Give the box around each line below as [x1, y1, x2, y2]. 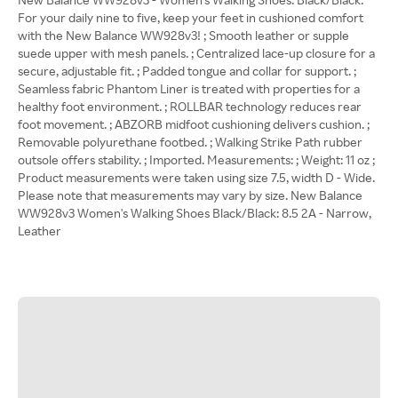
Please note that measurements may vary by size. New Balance [18, 187, 362, 203]
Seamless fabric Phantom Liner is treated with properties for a [18, 81, 360, 96]
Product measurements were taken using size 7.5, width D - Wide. [18, 170, 375, 185]
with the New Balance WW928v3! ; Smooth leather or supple [18, 28, 349, 43]
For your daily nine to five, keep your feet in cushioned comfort [18, 10, 363, 25]
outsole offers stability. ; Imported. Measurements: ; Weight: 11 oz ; [18, 152, 375, 167]
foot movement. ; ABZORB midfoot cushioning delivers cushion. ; [18, 116, 370, 131]
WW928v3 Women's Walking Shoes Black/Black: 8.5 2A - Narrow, [18, 205, 371, 220]
